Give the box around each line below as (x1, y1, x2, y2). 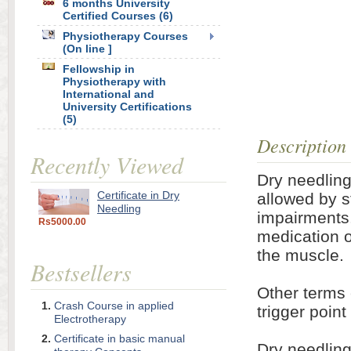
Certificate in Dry (97, 189, 179, 201)
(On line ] (63, 42, 112, 55)
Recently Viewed (31, 149, 183, 180)
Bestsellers (31, 256, 132, 288)
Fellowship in (63, 63, 135, 75)
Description (257, 132, 346, 157)
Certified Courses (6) (63, 9, 173, 22)
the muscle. (257, 246, 344, 264)
